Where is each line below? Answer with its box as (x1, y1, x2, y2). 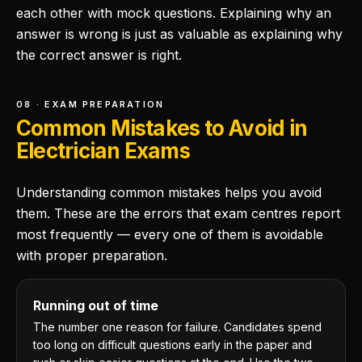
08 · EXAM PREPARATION (16, 99, 165, 110)
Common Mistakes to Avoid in (16, 116, 307, 141)
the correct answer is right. (16, 47, 182, 63)
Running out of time (33, 297, 158, 314)
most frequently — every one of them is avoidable (16, 226, 323, 242)
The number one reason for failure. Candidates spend (33, 320, 322, 334)
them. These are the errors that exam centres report (16, 205, 340, 221)
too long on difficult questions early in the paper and (33, 338, 312, 351)
